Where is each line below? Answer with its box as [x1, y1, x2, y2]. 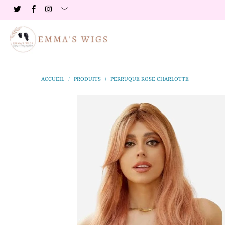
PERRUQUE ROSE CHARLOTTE [110, 76, 189, 82]
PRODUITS [74, 76, 101, 82]
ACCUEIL [41, 76, 64, 82]
